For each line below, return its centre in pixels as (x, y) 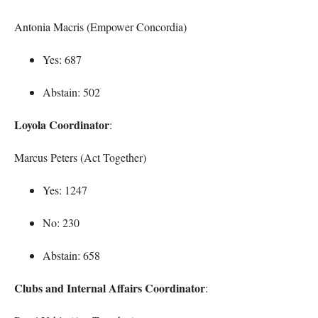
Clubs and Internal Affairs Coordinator (110, 287)
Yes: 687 (62, 59)
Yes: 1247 (65, 190)
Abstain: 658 (71, 255)
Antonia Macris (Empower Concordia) (100, 26)
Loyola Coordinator (62, 124)
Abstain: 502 (71, 92)
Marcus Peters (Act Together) (80, 157)
